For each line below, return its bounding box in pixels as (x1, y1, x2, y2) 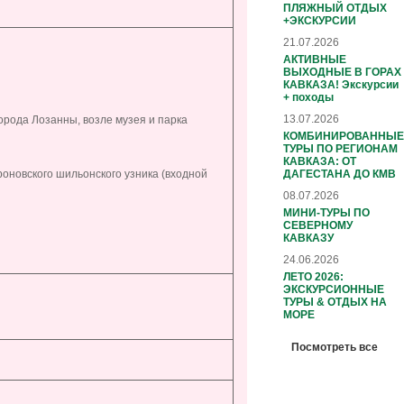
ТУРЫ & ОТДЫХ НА (283, 295, 387, 308)
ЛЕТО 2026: (283, 270, 344, 283)
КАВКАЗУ (283, 231, 334, 244)
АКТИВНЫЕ (283, 52, 346, 66)
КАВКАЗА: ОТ (283, 154, 356, 168)
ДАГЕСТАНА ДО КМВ (283, 167, 396, 180)
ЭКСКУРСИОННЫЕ (283, 282, 384, 296)
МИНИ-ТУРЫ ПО (283, 206, 370, 219)
